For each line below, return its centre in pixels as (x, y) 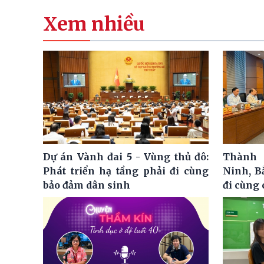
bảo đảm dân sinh (87, 185)
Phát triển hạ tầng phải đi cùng (126, 171)
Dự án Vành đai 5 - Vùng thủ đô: (126, 157)
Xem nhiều (94, 24)
